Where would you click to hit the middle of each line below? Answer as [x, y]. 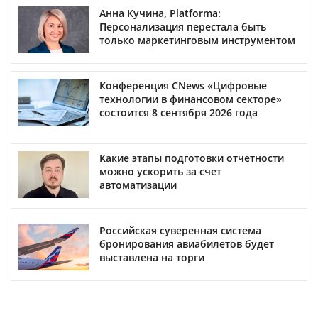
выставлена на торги [152, 257]
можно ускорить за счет [160, 171]
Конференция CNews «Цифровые [183, 85]
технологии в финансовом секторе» [191, 99]
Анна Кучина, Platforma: [160, 13]
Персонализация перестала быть [183, 26]
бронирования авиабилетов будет [187, 243]
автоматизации [138, 185]
